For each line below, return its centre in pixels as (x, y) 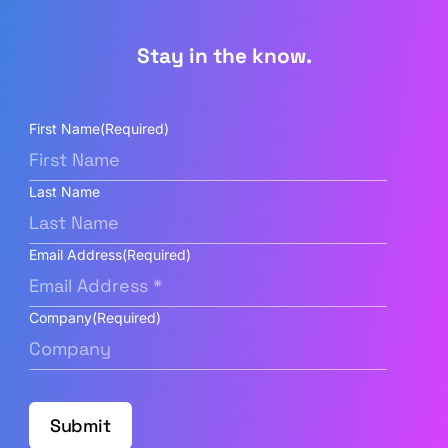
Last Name (64, 191)
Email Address (75, 254)
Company (60, 317)
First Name (64, 128)
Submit (80, 425)
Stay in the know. (224, 55)
